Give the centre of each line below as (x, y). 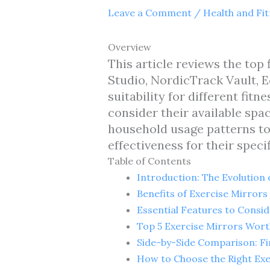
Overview (129, 47)
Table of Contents (149, 161)
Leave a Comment (149, 12)
